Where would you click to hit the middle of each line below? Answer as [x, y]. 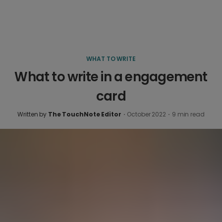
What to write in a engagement [111, 77]
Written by [33, 114]
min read [190, 114]
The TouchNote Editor [84, 114]
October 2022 [147, 114]
